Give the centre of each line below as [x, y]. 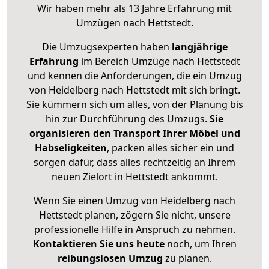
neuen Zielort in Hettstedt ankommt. [134, 177]
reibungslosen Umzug [110, 258]
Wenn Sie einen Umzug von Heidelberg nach [134, 201]
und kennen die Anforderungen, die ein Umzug [134, 76]
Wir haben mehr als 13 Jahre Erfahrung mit [134, 9]
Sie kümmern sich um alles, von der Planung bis [134, 105]
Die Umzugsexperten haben [107, 47]
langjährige [199, 47]
